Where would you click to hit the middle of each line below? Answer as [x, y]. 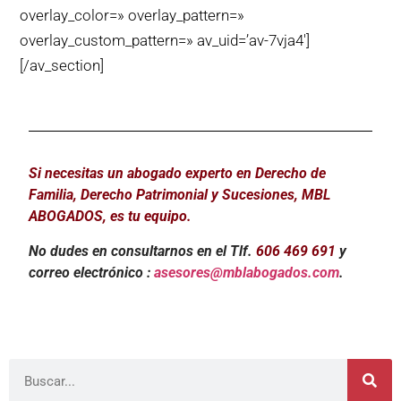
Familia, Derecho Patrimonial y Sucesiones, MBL [180, 195]
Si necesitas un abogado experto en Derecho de [178, 174]
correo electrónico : [92, 272]
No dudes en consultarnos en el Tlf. [143, 251]
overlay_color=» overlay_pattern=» [132, 15]
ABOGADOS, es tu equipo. [111, 217]
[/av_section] [62, 65]
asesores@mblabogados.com [247, 272]
